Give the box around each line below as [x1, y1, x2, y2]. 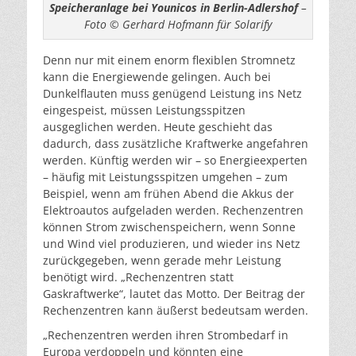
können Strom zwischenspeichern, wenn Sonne [43, 219, 296, 234]
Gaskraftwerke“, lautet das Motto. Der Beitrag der [43, 285, 305, 301]
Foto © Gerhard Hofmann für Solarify [84, 16, 272, 32]
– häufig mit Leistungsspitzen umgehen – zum [43, 168, 288, 184]
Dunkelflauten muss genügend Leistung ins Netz [43, 85, 302, 101]
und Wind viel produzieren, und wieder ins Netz [43, 235, 300, 251]
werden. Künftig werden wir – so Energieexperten [43, 152, 308, 168]
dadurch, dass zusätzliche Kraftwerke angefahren [43, 135, 308, 151]
